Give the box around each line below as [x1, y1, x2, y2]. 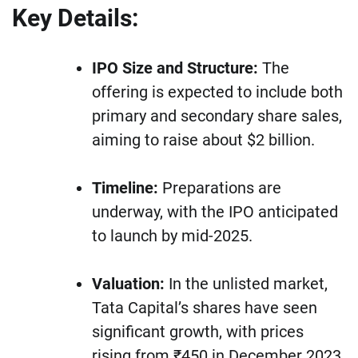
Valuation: [92, 274, 165, 294]
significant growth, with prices [92, 322, 304, 342]
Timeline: [92, 178, 158, 198]
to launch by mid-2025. [92, 226, 253, 246]
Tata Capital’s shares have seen [92, 298, 317, 318]
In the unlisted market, [165, 274, 328, 294]
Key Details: [12, 4, 138, 33]
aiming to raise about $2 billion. [92, 130, 315, 150]
